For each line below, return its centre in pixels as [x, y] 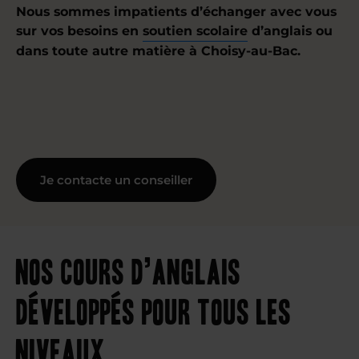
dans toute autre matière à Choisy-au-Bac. [158, 51]
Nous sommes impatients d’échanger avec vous [176, 12]
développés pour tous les [154, 310]
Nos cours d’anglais [129, 270]
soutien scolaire [195, 31]
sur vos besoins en [79, 31]
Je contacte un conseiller [116, 179]
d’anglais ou [290, 31]
